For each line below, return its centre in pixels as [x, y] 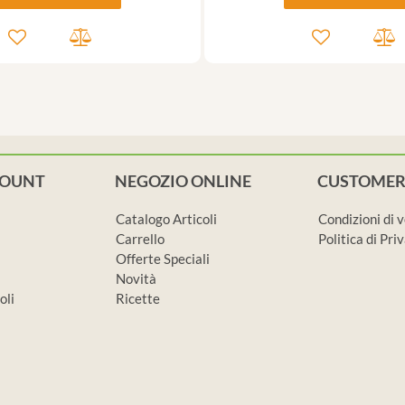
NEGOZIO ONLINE [183, 181]
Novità [136, 279]
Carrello [140, 239]
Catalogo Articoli [166, 219]
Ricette [138, 299]
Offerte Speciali [163, 259]
